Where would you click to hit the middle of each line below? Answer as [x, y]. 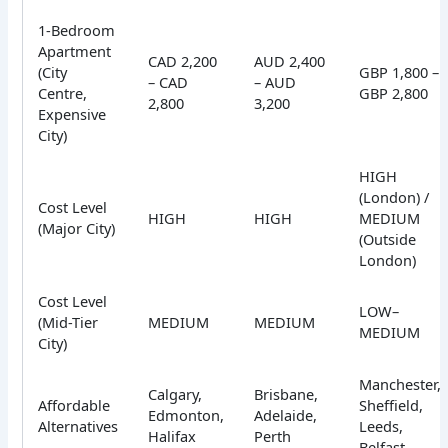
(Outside [388, 239]
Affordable [74, 405]
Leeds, [381, 426]
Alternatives [78, 426]
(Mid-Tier [68, 322]
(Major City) [77, 228]
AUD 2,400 [290, 61]
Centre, [63, 93]
